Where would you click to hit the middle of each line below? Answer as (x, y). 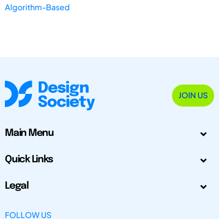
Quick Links (29, 160)
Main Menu (29, 133)
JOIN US (193, 95)
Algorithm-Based (37, 7)
